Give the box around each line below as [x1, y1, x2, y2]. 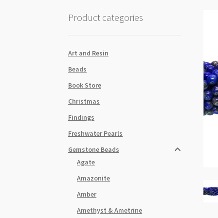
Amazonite [77, 173, 110, 182]
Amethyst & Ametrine [77, 205, 143, 215]
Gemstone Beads [68, 145, 120, 154]
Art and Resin [68, 48, 109, 57]
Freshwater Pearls [68, 128, 123, 138]
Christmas [68, 96, 100, 106]
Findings [68, 112, 95, 122]
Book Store [68, 80, 102, 90]
